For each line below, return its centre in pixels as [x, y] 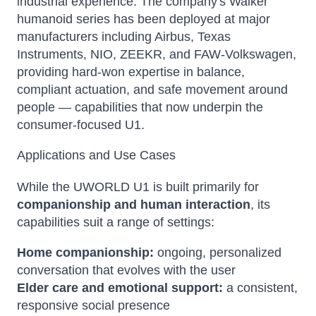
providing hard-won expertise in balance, [131, 72]
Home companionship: [85, 253]
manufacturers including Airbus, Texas [124, 37]
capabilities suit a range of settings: [116, 222]
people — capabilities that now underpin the [140, 107]
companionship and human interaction [134, 205]
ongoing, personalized [218, 253]
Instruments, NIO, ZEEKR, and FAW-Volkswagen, [157, 54]
